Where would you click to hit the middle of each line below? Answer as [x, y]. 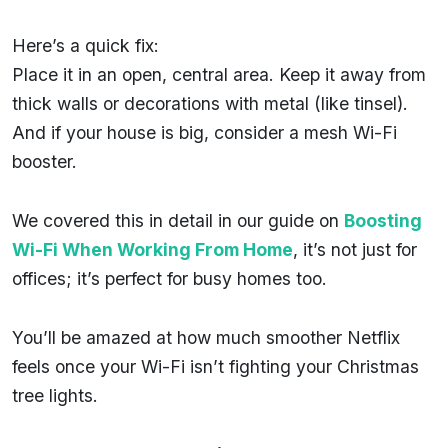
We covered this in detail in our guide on [175, 220]
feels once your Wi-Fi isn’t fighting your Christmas [215, 366]
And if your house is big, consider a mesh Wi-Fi [204, 132]
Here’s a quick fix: [85, 45]
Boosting [383, 220]
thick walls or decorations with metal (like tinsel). [210, 103]
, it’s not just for [355, 249]
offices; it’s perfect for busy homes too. [169, 278]
